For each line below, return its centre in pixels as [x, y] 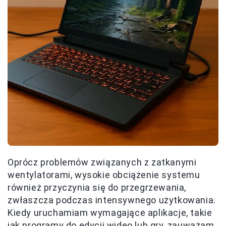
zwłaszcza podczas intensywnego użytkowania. [112, 200]
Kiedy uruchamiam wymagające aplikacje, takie [110, 213]
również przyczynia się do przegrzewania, [97, 188]
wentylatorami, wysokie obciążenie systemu [104, 175]
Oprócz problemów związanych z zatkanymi [102, 162]
